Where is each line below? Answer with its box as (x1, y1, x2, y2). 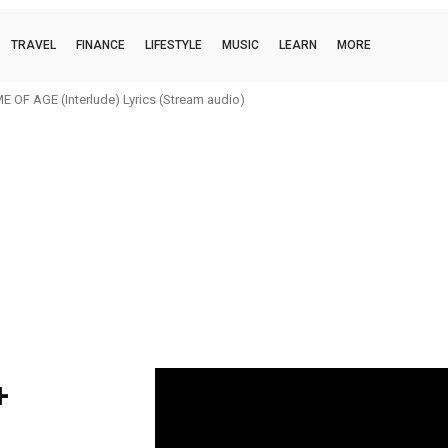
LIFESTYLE (145, 37, 202, 52)
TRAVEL (11, 37, 56, 52)
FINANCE (76, 37, 125, 52)
